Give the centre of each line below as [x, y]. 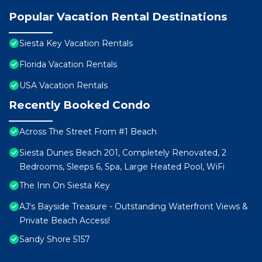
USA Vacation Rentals [63, 86]
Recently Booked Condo [80, 105]
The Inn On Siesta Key [65, 186]
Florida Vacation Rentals [68, 65]
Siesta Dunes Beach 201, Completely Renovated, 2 [123, 153]
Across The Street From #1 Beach [88, 132]
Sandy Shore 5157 [55, 239]
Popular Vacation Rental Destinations [118, 17]
